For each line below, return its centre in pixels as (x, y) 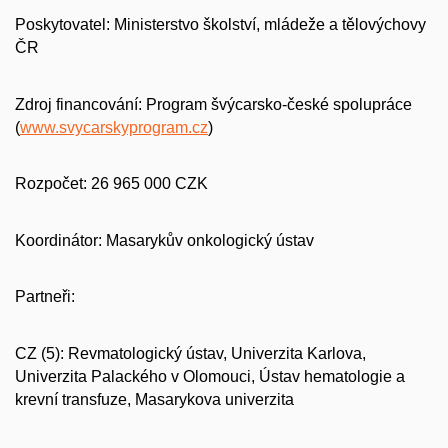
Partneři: (45, 297)
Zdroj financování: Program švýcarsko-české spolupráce (213, 104)
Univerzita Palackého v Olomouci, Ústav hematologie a (210, 376)
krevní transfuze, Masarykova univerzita (154, 399)
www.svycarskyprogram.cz (114, 127)
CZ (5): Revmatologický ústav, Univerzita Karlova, (190, 353)
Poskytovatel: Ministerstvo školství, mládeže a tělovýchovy (220, 24)
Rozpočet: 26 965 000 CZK (111, 184)
